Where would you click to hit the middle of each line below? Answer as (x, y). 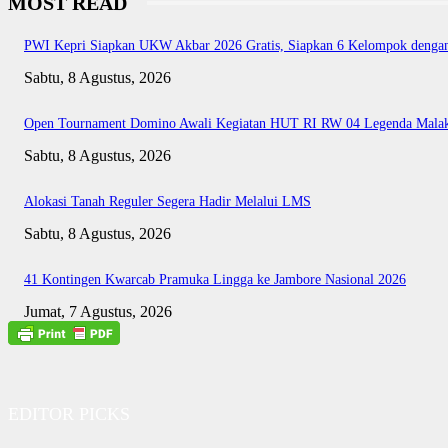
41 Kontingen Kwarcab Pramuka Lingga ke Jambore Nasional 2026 (215, 280)
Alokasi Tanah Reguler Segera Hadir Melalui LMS (167, 202)
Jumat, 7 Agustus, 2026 (98, 312)
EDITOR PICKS (69, 414)
